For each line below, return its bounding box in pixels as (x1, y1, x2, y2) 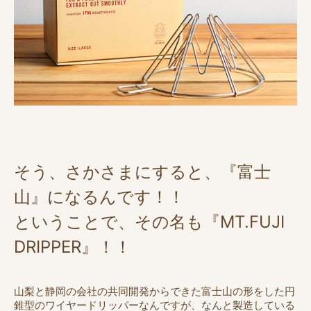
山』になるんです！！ (14, 186, 185, 207)
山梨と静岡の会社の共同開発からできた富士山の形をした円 (14, 284, 295, 298)
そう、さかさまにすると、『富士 (14, 161, 271, 182)
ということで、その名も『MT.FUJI (14, 211, 285, 232)
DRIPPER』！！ (14, 236, 131, 257)
